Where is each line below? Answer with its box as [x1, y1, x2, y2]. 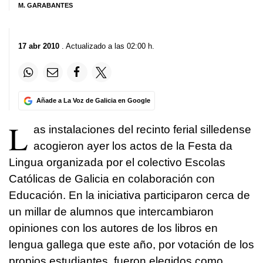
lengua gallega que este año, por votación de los [9, 238, 254, 251]
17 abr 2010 [18, 42, 59, 50]
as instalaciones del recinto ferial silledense [33, 123, 251, 136]
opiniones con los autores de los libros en [9, 222, 218, 235]
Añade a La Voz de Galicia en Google [36, 97, 150, 104]
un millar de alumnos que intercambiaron [9, 205, 214, 218]
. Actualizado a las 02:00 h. [59, 42, 154, 50]
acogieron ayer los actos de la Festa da [33, 140, 232, 153]
